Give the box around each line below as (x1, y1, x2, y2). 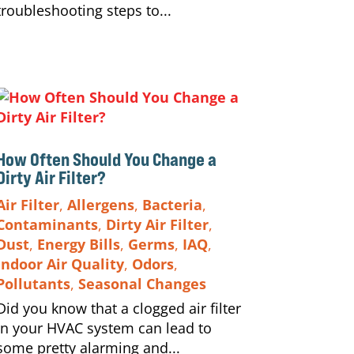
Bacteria (141, 194, 202, 214)
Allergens (66, 194, 134, 214)
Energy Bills (36, 234, 120, 254)
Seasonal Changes (77, 273, 206, 293)
